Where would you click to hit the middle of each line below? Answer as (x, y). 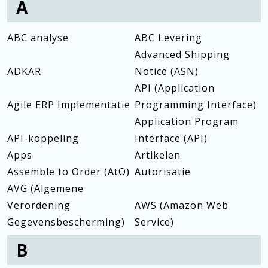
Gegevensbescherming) (66, 222)
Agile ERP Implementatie (69, 105)
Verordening (39, 205)
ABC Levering (168, 38)
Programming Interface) (195, 105)
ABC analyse (38, 38)
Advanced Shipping (182, 54)
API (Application (174, 88)
